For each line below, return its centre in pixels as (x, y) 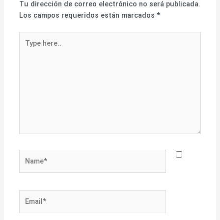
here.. (28, 48)
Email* (29, 195)
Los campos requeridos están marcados (88, 15)
